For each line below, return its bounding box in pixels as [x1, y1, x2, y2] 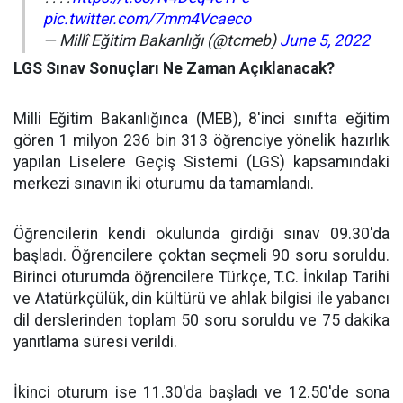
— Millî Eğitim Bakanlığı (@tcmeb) [43, 31, 280, 50]
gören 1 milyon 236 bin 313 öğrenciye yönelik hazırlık [13, 131, 390, 150]
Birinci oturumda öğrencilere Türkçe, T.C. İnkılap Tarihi [13, 268, 390, 287]
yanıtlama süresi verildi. [13, 333, 177, 352]
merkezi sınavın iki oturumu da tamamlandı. [13, 175, 314, 193]
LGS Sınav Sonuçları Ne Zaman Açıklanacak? [13, 59, 335, 78]
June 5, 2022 [280, 31, 370, 50]
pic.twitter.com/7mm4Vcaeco [43, 10, 251, 29]
